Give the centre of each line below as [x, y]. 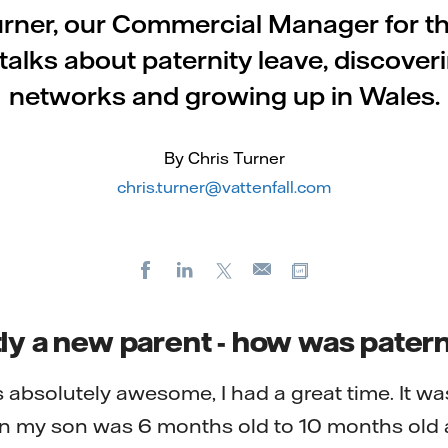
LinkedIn [238, 269]
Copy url [355, 269]
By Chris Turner [224, 158]
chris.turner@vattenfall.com [224, 187]
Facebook [204, 269]
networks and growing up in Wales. [224, 95]
